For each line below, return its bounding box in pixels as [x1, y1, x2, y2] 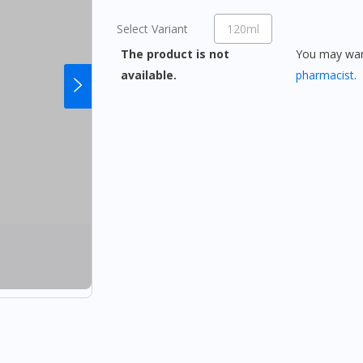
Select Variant [117, 21, 188, 36]
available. [121, 67, 180, 83]
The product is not [121, 46, 229, 62]
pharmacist [295, 67, 354, 83]
